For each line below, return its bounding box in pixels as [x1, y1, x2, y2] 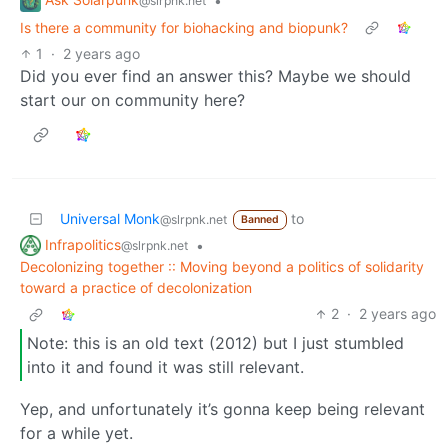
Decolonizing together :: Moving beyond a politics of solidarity [20, 258, 424, 276]
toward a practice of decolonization [20, 279, 252, 297]
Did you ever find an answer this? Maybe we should [20, 65, 411, 86]
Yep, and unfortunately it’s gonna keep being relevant [20, 398, 425, 419]
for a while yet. [20, 422, 133, 443]
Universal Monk [60, 209, 160, 227]
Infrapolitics [45, 235, 121, 253]
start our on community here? [20, 89, 245, 110]
